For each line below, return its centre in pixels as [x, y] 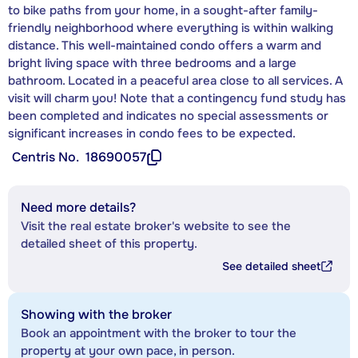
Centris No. [46, 157]
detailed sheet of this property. [109, 243]
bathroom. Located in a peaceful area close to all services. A [175, 80]
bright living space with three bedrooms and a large [152, 63]
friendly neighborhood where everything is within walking [171, 28]
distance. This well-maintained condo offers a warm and [165, 45]
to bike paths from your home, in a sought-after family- [163, 10]
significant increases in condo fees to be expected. [152, 133]
